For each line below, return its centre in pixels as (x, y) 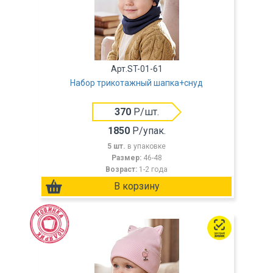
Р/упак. (147, 131)
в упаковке (147, 146)
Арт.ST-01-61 (136, 69)
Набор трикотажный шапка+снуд (136, 83)
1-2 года (153, 169)
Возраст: (122, 169)
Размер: (127, 158)
